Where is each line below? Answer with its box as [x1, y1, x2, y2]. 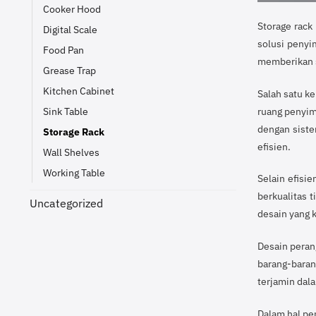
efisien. [257, 139, 291, 153]
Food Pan [43, 42, 84, 56]
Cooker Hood [43, 1, 101, 16]
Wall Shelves [43, 145, 99, 159]
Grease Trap [43, 63, 96, 77]
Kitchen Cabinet [43, 83, 114, 97]
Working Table [43, 165, 105, 179]
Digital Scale [43, 22, 97, 36]
